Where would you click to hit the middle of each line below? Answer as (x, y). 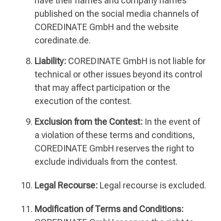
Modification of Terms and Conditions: (109, 209)
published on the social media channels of (116, 14)
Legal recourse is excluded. (152, 185)
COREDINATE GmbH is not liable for (136, 61)
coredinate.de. (63, 40)
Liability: (50, 61)
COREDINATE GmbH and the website (107, 27)
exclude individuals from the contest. (106, 162)
